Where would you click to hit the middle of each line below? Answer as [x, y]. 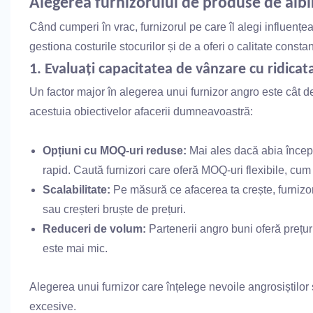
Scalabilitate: [77, 189]
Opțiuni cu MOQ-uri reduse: [115, 150]
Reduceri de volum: [95, 228]
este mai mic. [75, 248]
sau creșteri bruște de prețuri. [115, 209]
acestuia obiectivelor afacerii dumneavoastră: [141, 111]
